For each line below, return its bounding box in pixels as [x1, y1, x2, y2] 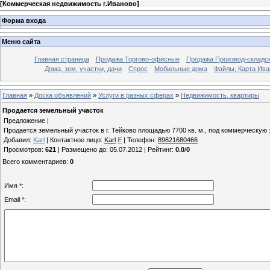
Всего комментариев [2, 157, 66, 165]
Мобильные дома [154, 65, 207, 73]
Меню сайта [2, 38, 40, 46]
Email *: [4, 195, 26, 203]
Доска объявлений [34, 91, 91, 99]
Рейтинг [148, 145, 172, 153]
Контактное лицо [50, 136, 101, 143]
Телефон [127, 136, 154, 143]
